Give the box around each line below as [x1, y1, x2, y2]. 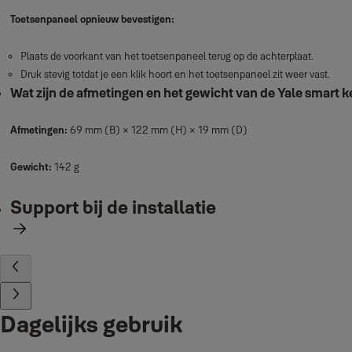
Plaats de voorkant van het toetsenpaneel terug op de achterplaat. [20, 49, 313, 62]
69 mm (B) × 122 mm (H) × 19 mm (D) [69, 123, 247, 136]
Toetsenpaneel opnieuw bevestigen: [9, 13, 174, 25]
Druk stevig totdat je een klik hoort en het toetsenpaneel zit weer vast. [20, 68, 330, 80]
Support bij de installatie [9, 196, 216, 218]
